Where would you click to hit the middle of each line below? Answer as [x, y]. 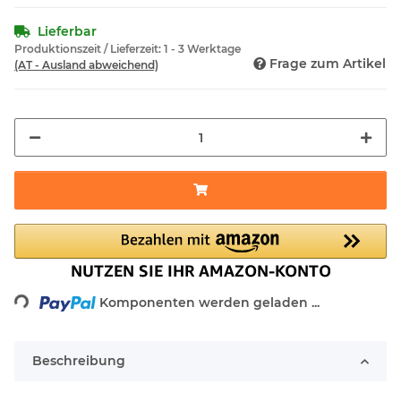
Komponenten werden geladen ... [210, 303]
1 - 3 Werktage [202, 49]
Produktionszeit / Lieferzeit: [89, 49]
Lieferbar [67, 32]
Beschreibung [79, 361]
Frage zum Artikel [328, 64]
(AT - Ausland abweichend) [86, 65]
